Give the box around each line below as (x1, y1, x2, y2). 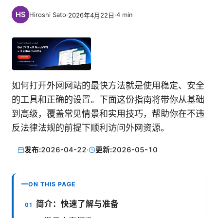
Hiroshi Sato (29, 11, 66, 18)
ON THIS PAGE (28, 180, 76, 188)
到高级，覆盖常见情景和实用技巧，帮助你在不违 (12, 109, 204, 119)
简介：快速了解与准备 (36, 199, 119, 209)
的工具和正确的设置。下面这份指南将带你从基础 (12, 94, 204, 105)
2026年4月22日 (68, 11, 114, 19)
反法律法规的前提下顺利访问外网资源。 (12, 123, 169, 133)
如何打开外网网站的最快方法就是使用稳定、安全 (12, 80, 204, 91)
